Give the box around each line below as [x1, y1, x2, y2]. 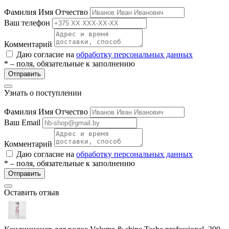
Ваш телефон [4, 18, 50, 27]
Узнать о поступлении [4, 88, 82, 97]
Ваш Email [4, 118, 40, 127]
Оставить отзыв [4, 188, 59, 197]
